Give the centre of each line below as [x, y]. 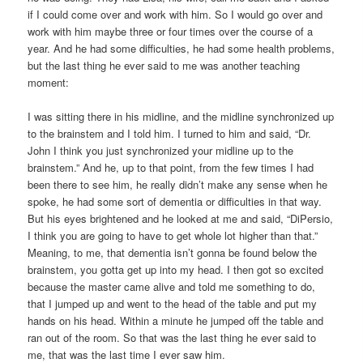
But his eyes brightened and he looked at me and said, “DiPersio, [181, 219]
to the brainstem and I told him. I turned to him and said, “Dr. [170, 134]
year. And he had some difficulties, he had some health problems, [181, 49]
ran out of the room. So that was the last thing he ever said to [172, 338]
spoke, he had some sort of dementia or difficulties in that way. [175, 202]
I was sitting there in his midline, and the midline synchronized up [181, 117]
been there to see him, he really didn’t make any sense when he [178, 185]
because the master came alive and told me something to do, [172, 287]
